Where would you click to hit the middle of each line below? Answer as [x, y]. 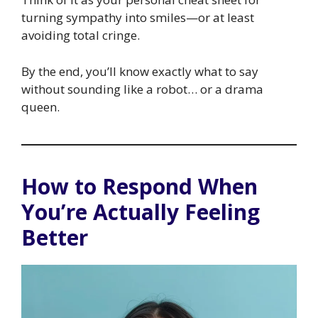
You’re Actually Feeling [141, 212]
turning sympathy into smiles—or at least [138, 18]
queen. [40, 106]
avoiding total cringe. [81, 35]
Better [55, 237]
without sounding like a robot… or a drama [142, 89]
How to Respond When [139, 186]
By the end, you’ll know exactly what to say [140, 71]
